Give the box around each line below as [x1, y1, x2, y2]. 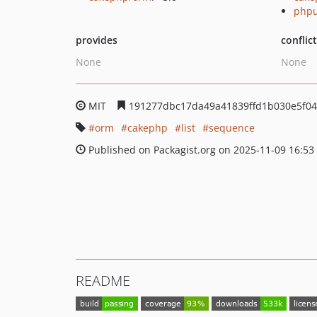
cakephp [127, 121, 168, 134]
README [76, 271, 130, 290]
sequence [209, 121, 255, 134]
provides [76, 33, 117, 47]
